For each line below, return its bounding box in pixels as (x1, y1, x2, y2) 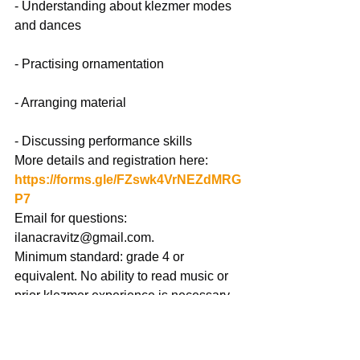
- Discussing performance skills (14, 133, 192, 148)
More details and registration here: (14, 153, 211, 167)
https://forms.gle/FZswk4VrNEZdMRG (14, 172, 241, 186)
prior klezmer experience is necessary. (14, 288, 232, 302)
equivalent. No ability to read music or (14, 268, 231, 283)
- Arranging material (14, 95, 126, 109)
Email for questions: (14, 211, 130, 225)
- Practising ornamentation (14, 56, 164, 71)
